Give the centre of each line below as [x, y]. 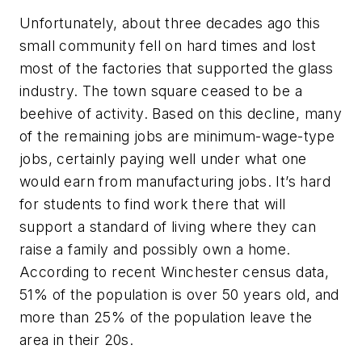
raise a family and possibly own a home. [155, 249]
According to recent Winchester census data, [175, 271]
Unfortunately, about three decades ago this [170, 23]
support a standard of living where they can [168, 226]
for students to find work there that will [153, 204]
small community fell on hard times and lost [168, 45]
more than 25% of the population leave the [166, 317]
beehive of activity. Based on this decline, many [181, 113]
